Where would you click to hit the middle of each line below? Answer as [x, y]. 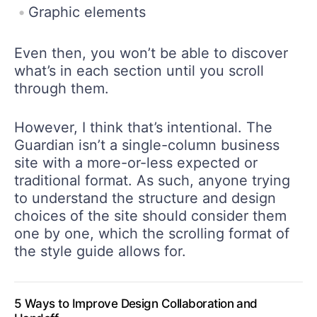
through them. [62, 89]
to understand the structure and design [145, 198]
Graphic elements [87, 12]
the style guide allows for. [100, 252]
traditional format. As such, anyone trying [152, 181]
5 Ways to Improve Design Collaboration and [136, 304]
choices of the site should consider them [150, 216]
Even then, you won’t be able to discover [151, 53]
